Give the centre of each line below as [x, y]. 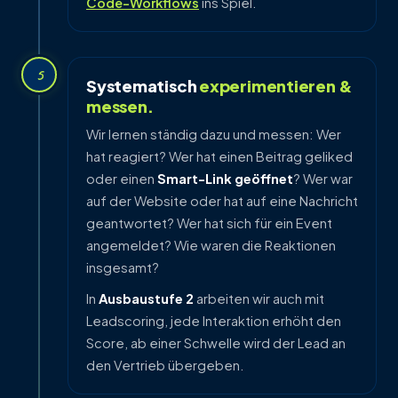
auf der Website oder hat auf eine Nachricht [222, 200]
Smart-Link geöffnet [225, 178]
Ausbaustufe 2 [146, 299]
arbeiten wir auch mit [259, 299]
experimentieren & [276, 85]
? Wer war [323, 178]
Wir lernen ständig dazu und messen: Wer [214, 134]
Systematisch [143, 85]
